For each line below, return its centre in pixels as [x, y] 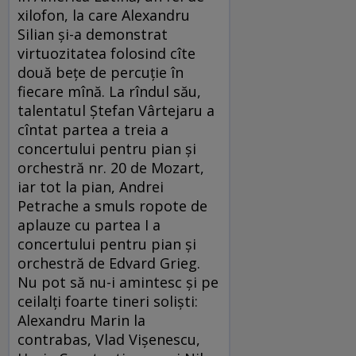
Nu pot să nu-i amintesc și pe [118, 282]
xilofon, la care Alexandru [104, 15]
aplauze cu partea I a [89, 224]
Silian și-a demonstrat [93, 34]
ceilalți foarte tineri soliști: [108, 301]
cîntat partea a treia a [93, 129]
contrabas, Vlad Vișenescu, [109, 339]
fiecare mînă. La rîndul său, [109, 91]
